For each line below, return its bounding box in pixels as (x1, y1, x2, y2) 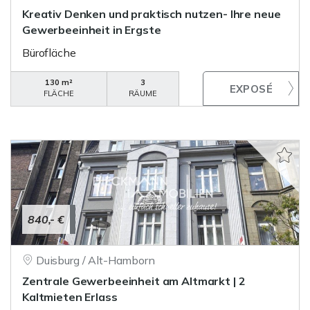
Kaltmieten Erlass (22, 290, 118, 304)
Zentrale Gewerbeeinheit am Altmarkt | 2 (22, 274, 246, 288)
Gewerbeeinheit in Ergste (22, 23, 161, 37)
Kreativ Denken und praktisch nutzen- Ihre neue (22, 7, 281, 21)
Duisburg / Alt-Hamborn (35, 253, 155, 267)
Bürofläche (22, 46, 76, 60)
